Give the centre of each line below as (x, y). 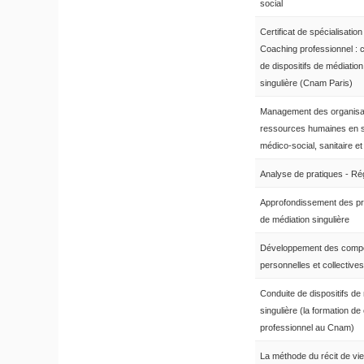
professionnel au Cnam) (307, 328)
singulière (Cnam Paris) (306, 83)
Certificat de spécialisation (311, 32)
